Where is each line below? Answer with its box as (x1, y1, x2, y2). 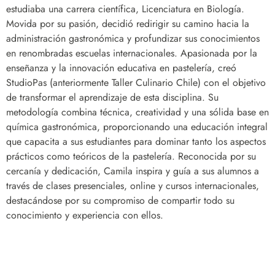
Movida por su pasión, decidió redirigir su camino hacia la (6, 17, 249, 31)
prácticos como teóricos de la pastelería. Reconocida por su (6, 149, 256, 164)
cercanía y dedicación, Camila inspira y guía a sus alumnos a (6, 164, 259, 179)
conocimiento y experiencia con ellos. (6, 208, 163, 223)
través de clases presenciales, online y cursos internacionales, (6, 179, 259, 193)
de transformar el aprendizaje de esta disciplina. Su (6, 90, 219, 105)
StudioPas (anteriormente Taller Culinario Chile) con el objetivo (6, 76, 266, 90)
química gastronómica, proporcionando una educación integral (6, 120, 268, 134)
